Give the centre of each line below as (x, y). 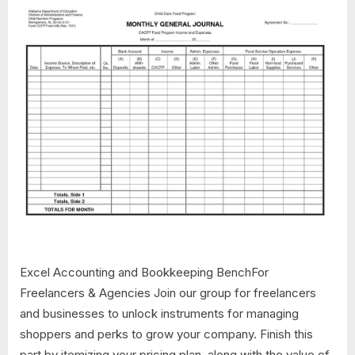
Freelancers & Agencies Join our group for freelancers (168, 292)
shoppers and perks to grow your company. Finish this (166, 334)
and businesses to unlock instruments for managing (159, 313)
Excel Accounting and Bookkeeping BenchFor (144, 272)
